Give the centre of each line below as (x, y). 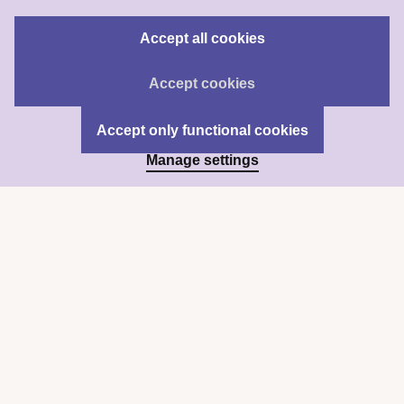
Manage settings (202, 160)
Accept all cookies (202, 38)
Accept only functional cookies (202, 130)
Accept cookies (202, 83)
